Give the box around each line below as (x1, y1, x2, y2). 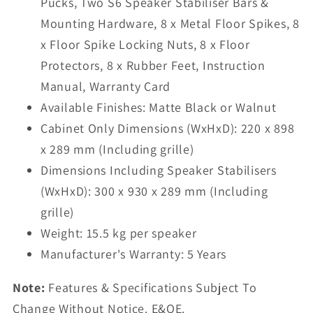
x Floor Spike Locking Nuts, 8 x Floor (41, 36, 250, 52)
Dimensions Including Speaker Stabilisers (41, 161, 277, 178)
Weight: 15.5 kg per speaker (41, 224, 197, 241)
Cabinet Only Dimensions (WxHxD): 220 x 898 (41, 119, 295, 136)
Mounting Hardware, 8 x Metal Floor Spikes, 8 (41, 15, 300, 31)
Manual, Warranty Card (41, 78, 171, 94)
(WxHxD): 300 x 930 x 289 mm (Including (41, 182, 268, 199)
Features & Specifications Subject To (45, 279, 257, 296)
